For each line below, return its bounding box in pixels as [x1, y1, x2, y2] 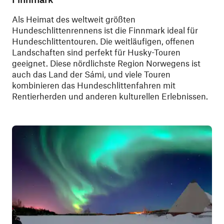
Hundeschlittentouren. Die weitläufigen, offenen [12, 35, 194, 46]
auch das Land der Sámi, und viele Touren [12, 68, 170, 79]
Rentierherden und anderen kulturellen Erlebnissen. [12, 90, 208, 101]
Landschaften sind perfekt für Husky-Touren [12, 46, 180, 57]
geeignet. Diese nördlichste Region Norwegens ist [12, 57, 200, 68]
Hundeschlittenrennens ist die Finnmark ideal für [12, 24, 198, 35]
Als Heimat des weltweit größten [12, 13, 135, 24]
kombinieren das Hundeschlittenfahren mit [12, 79, 175, 90]
